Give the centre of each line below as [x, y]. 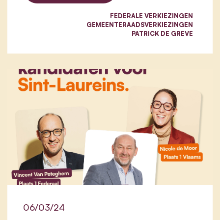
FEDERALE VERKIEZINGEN [151, 16]
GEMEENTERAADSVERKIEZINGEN [140, 25]
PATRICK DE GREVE [162, 34]
